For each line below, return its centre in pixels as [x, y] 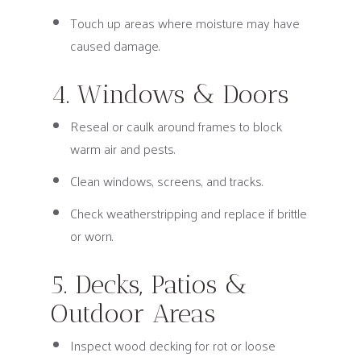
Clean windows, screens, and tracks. [166, 181]
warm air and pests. [122, 149]
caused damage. [115, 46]
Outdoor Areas [133, 313]
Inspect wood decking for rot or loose [172, 345]
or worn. [91, 236]
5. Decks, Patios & [148, 284]
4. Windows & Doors [169, 94]
